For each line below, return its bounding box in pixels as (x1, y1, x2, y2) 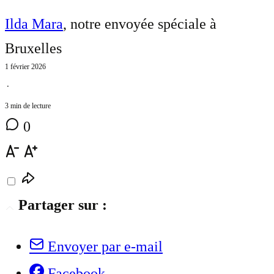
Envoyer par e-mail (48, 238, 163, 254)
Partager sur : (18, 196, 107, 213)
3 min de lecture (5, 101, 51, 110)
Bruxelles (5, 40, 62, 56)
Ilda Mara (5, 15, 63, 32)
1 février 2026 (5, 62, 46, 71)
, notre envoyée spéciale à (63, 15, 217, 32)
